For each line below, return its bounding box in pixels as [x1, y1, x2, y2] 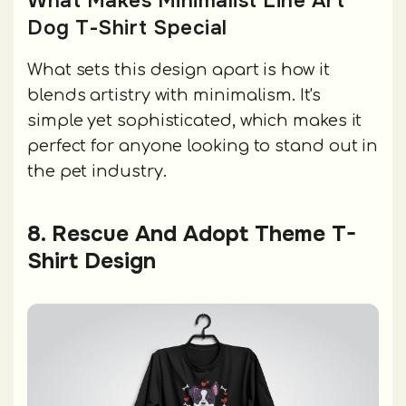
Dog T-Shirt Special [27, 14, 227, 42]
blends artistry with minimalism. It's [27, 86, 321, 105]
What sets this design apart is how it [27, 61, 330, 80]
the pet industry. [27, 162, 167, 181]
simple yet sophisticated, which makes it [27, 111, 362, 130]
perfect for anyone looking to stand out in [27, 137, 379, 156]
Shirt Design [27, 247, 156, 275]
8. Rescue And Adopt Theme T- [27, 220, 356, 248]
